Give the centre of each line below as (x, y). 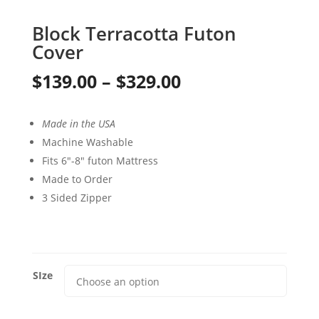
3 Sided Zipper (77, 197)
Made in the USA (78, 123)
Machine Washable (87, 142)
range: (208, 106)
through (215, 159)
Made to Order (77, 179)
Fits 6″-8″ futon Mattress (100, 160)
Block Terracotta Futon (134, 33)
